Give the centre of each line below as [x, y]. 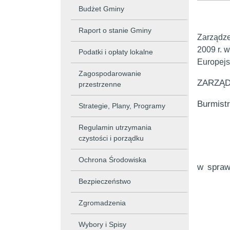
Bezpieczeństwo [105, 181]
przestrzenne [100, 84]
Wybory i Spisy [102, 224]
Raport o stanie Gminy [115, 30]
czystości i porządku [111, 138]
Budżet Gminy [101, 9]
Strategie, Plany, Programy [122, 106]
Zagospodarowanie [110, 73]
